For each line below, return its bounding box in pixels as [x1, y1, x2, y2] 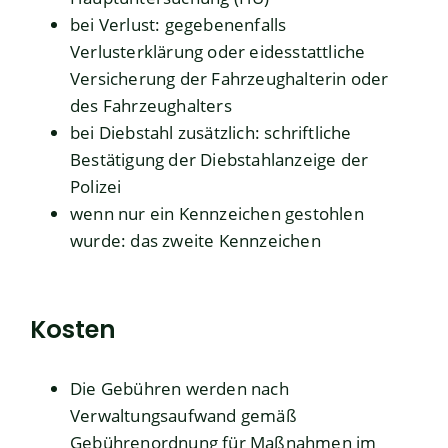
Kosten [30, 313, 116, 347]
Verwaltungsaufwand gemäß [70, 404, 297, 428]
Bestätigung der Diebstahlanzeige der [70, 148, 369, 172]
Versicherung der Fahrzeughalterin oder [70, 67, 389, 91]
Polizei [70, 175, 122, 199]
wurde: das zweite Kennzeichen [70, 229, 321, 253]
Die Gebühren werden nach [70, 377, 289, 401]
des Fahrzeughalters [70, 94, 232, 118]
